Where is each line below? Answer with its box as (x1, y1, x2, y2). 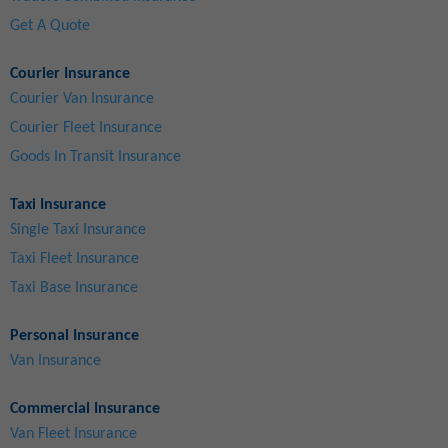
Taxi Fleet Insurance (10, 251, 139, 268)
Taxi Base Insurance (10, 280, 138, 297)
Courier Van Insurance (10, 91, 154, 108)
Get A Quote (10, 18, 90, 35)
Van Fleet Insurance (10, 426, 137, 443)
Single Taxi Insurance (10, 222, 146, 239)
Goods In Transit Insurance (10, 149, 181, 166)
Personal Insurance (10, 328, 139, 345)
